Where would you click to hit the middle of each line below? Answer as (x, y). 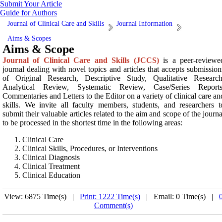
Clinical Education (51, 175)
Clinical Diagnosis (51, 157)
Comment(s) (113, 205)
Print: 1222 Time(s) (110, 196)
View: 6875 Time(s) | (42, 196)
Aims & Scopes (29, 38)
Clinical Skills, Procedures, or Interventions (90, 148)
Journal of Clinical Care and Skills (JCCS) (81, 60)
